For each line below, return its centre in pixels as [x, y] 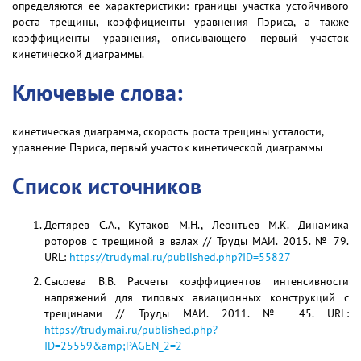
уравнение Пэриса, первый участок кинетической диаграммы [167, 147]
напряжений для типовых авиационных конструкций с [197, 297]
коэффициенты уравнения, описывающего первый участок [180, 38]
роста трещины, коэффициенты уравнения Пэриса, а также [180, 22]
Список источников [107, 186]
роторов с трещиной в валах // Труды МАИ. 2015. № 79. [197, 241]
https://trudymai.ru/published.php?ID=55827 [180, 257]
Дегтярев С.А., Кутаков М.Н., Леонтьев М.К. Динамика [197, 225]
